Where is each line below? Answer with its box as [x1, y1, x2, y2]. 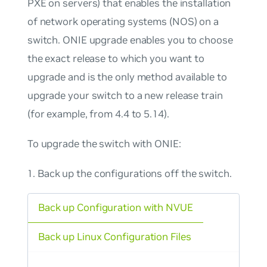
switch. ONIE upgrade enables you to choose [27, 33, 233, 47]
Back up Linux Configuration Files [38, 230, 191, 244]
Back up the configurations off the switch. [37, 166, 232, 180]
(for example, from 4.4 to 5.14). [27, 107, 169, 121]
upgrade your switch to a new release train [27, 89, 223, 103]
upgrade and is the [27, 70, 115, 84]
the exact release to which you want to [27, 52, 205, 66]
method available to [134, 70, 227, 84]
